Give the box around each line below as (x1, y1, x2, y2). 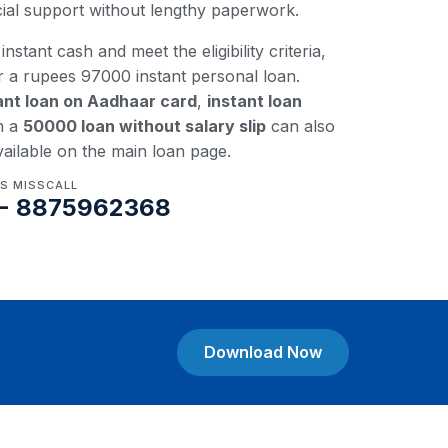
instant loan (207, 91, 302, 111)
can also (266, 116, 335, 136)
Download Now (204, 342, 322, 362)
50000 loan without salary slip (23, 116, 266, 136)
